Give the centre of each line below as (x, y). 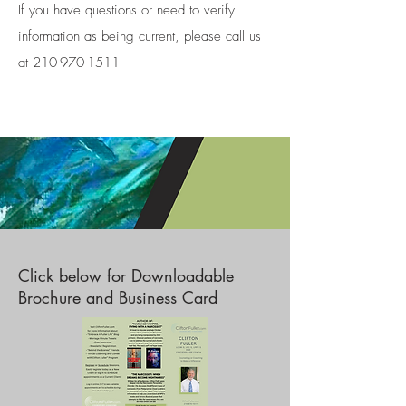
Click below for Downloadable (126, 275)
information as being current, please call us (140, 36)
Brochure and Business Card (118, 297)
